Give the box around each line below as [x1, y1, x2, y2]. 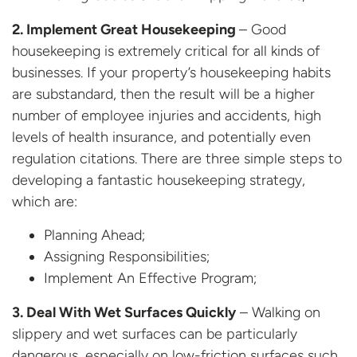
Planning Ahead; [44, 226, 145, 244]
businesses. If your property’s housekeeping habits [12, 63, 331, 81]
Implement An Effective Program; [44, 269, 257, 287]
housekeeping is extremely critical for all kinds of [12, 41, 320, 60]
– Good [239, 20, 286, 38]
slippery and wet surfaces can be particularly [12, 324, 297, 343]
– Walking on [236, 303, 320, 321]
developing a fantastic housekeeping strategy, [12, 171, 305, 189]
